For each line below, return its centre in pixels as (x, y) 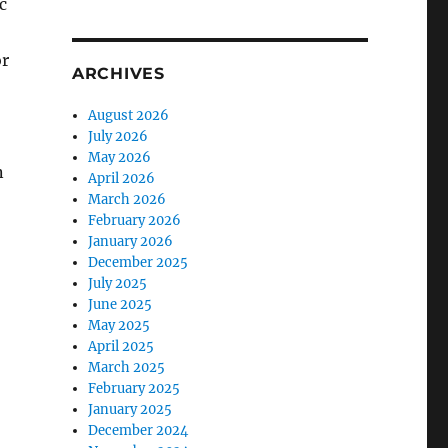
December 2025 (138, 262)
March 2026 (127, 199)
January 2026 (131, 241)
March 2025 (127, 367)
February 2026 (135, 220)
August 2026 (129, 115)
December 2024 (138, 430)
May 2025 (119, 325)
